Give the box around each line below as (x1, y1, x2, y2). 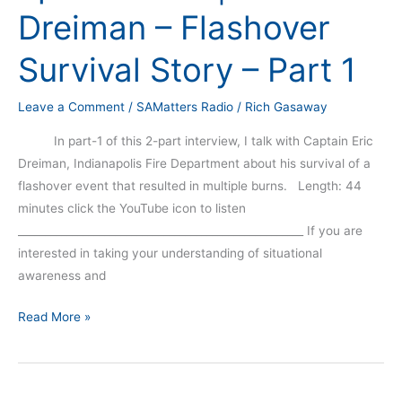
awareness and (18, 268, 106, 284)
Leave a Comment (18, 99, 125, 114)
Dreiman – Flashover (18, 8, 330, 48)
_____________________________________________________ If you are (18, 223, 363, 239)
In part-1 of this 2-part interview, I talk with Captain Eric (18, 134, 373, 149)
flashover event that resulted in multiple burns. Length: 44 (18, 179, 362, 194)
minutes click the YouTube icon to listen (18, 201, 260, 216)
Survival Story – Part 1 (18, 50, 356, 91)
